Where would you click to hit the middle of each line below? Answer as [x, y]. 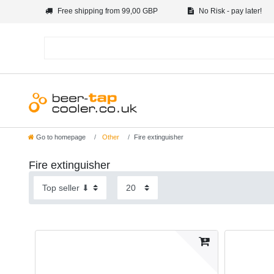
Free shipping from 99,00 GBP [107, 11]
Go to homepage [61, 137]
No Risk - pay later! [229, 11]
